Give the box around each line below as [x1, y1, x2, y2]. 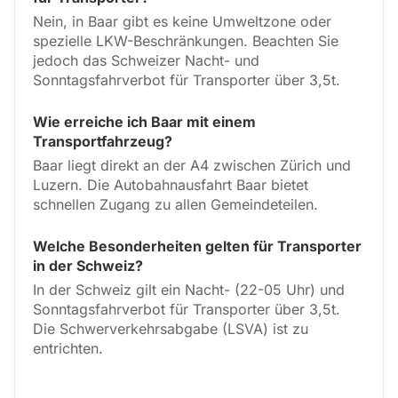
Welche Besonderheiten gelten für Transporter [33, 237, 362, 255]
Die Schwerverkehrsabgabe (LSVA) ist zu [33, 320, 308, 338]
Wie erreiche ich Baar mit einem [33, 113, 256, 131]
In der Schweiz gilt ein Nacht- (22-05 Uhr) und [33, 281, 345, 298]
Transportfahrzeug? [33, 132, 172, 150]
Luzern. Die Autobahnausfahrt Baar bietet [33, 176, 308, 194]
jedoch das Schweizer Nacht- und [33, 52, 259, 69]
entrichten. [33, 339, 103, 357]
